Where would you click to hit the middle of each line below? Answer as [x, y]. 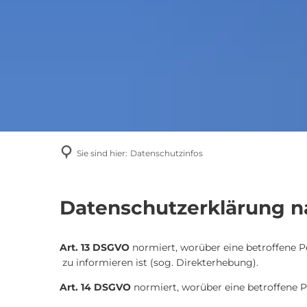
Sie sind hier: [102, 153]
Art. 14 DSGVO [95, 287]
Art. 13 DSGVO [95, 247]
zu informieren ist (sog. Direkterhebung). [159, 262]
